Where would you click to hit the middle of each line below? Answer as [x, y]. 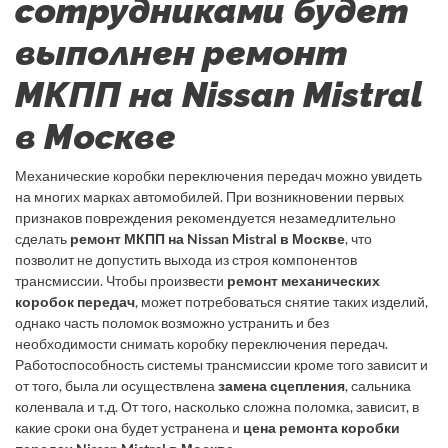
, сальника [378, 385]
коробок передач [75, 301]
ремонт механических [303, 280]
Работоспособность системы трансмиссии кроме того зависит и [221, 364]
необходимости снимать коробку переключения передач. [201, 343]
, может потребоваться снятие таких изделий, [281, 301]
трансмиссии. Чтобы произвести [121, 280]
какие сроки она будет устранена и [129, 427]
